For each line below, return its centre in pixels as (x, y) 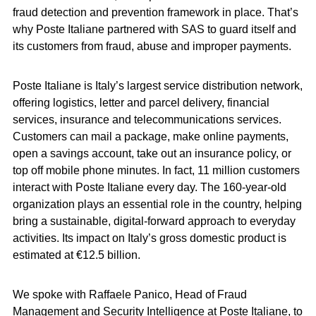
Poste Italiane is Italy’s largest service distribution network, (157, 86)
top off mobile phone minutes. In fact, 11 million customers (156, 170)
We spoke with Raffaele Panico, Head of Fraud (129, 294)
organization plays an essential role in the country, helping (157, 204)
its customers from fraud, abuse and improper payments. (152, 46)
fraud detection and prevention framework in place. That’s (155, 12)
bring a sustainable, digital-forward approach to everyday (154, 221)
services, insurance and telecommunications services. (147, 120)
